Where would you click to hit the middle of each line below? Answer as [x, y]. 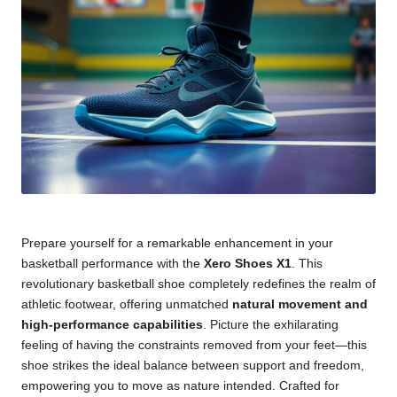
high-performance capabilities [112, 325]
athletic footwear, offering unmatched [127, 305]
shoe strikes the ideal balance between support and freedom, [193, 366]
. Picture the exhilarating [271, 325]
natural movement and [300, 305]
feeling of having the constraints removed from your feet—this [194, 346]
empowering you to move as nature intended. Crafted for [180, 386]
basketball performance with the [113, 264]
